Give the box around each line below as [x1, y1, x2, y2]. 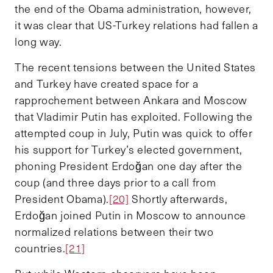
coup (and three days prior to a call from [15, 174, 216, 190]
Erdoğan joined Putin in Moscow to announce [15, 207, 246, 222]
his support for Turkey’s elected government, [15, 141, 243, 157]
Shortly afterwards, [129, 191, 228, 206]
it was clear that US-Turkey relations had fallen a [15, 17, 259, 32]
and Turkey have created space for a [15, 76, 199, 91]
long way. [15, 34, 62, 49]
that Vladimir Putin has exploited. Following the [15, 108, 253, 124]
